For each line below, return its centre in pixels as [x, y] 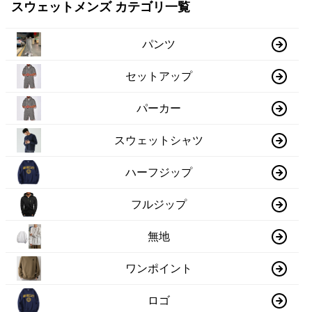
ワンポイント [159, 268]
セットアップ [159, 76]
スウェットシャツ [159, 140]
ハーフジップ [159, 172]
